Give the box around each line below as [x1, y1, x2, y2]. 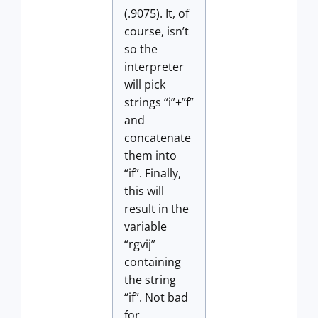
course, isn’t [124, 23, 189, 39]
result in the [124, 201, 189, 216]
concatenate [124, 130, 191, 146]
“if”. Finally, [124, 165, 181, 181]
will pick [124, 77, 165, 92]
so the [124, 41, 158, 57]
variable [124, 219, 167, 234]
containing [124, 254, 181, 270]
